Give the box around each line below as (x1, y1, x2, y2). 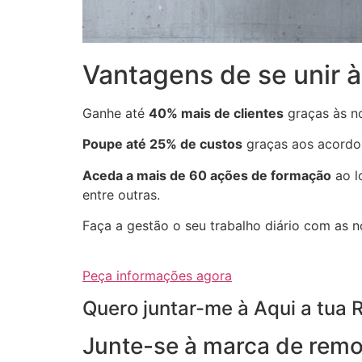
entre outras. (82, 186, 160, 203)
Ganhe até (82, 104, 149, 121)
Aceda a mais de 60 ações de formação (82, 166, 331, 183)
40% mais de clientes (149, 104, 284, 121)
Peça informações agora (82, 267, 232, 284)
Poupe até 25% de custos (82, 136, 242, 153)
